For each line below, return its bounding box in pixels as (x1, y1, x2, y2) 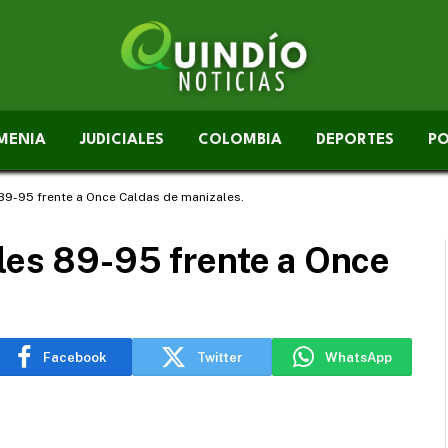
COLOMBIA (198, 132, 282, 148)
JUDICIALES (80, 132, 164, 148)
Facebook (43, 349, 107, 365)
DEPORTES (316, 132, 394, 148)
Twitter (197, 349, 243, 365)
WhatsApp (324, 349, 392, 365)
